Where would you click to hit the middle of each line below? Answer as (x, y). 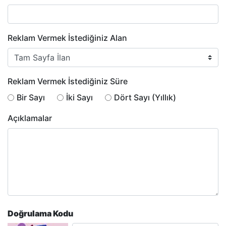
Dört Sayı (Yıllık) (145, 98)
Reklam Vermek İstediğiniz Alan (67, 38)
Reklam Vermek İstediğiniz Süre (68, 81)
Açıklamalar (30, 118)
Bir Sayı (31, 98)
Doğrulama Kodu (40, 213)
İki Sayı (79, 98)
